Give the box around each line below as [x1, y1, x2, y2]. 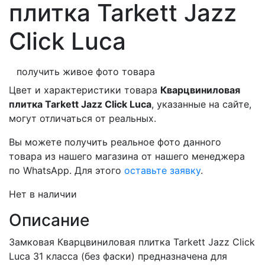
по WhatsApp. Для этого [9, 164, 124, 176]
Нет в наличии [9, 188, 77, 200]
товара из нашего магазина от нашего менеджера [9, 150, 245, 162]
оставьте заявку [124, 164, 201, 176]
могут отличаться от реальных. [9, 112, 156, 124]
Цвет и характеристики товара [9, 84, 160, 96]
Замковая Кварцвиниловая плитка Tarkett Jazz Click [9, 236, 255, 248]
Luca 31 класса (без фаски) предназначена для [9, 250, 227, 262]
